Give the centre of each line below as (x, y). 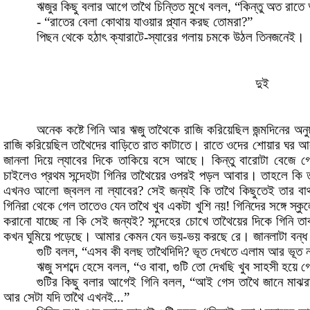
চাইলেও (20, 176)
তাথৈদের (89, 145)
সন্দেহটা (84, 176)
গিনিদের (249, 206)
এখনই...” (108, 298)
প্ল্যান (176, 22)
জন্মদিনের (272, 130)
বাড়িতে (125, 145)
